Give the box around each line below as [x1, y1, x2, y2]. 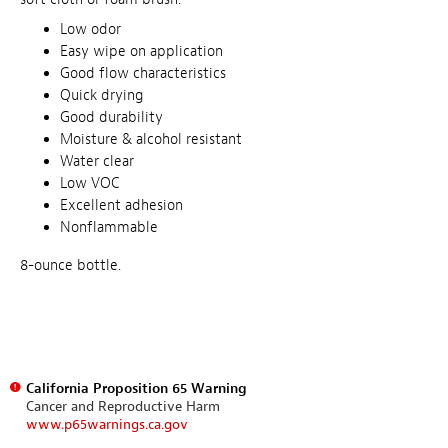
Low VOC [60, 173, 120, 193]
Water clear [60, 151, 134, 171]
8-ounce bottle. [20, 255, 121, 275]
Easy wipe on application [60, 41, 223, 61]
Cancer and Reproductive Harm [25, 398, 220, 416]
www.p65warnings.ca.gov [25, 416, 188, 434]
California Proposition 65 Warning [25, 380, 247, 398]
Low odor [60, 19, 121, 39]
